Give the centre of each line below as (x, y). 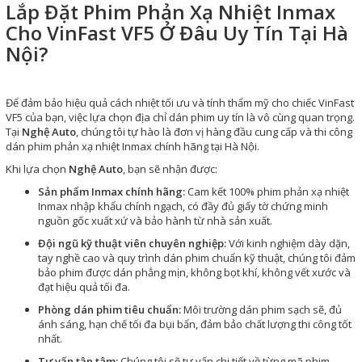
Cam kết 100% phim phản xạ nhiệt (267, 192)
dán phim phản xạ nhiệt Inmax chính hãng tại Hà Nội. (133, 147)
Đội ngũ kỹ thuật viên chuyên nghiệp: (132, 244)
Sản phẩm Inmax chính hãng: (112, 192)
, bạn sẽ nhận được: (170, 169)
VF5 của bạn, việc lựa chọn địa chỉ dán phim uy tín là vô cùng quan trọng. (180, 118)
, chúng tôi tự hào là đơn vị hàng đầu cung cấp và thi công (214, 132)
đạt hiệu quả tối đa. (84, 287)
